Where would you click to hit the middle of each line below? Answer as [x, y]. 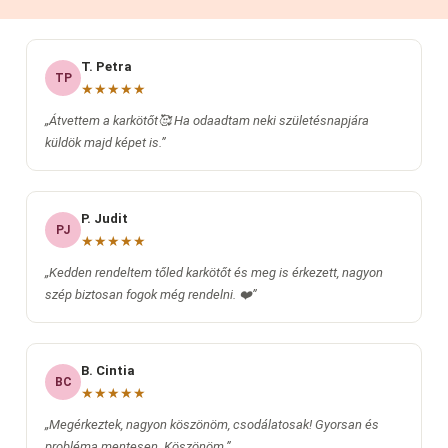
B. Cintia [108, 371]
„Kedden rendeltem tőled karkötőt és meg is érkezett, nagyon [214, 273]
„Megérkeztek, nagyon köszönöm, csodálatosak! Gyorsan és [212, 425]
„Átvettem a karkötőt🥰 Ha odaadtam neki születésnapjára [207, 121]
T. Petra [106, 67]
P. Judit [104, 219]
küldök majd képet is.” [105, 143]
